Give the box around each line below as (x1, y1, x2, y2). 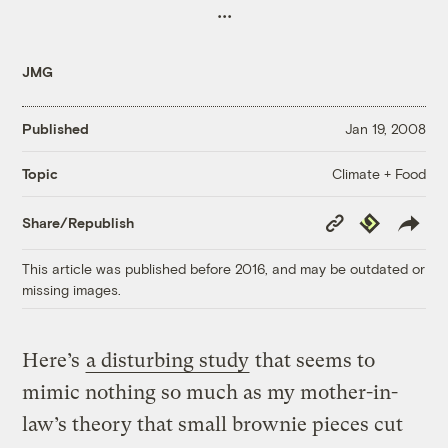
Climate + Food (331, 164, 426, 182)
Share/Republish (22, 214, 135, 232)
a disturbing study (86, 348, 250, 372)
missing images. (22, 280, 122, 298)
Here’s (22, 348, 86, 372)
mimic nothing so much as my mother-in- (22, 380, 399, 404)
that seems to (250, 348, 376, 372)
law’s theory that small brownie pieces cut (22, 412, 404, 436)
